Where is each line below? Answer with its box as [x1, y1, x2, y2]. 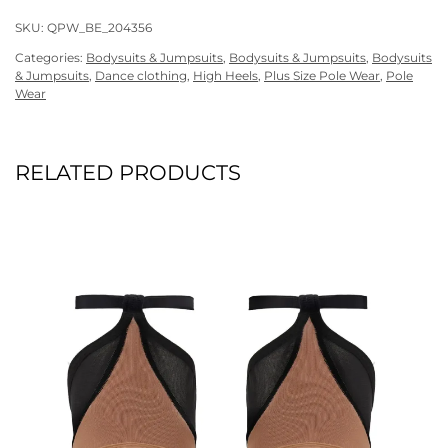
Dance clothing [95, 68, 187, 84]
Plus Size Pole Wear [264, 68, 380, 84]
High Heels [193, 68, 258, 84]
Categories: [15, 50, 86, 66]
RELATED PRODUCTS [15, 160, 241, 186]
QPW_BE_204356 [47, 20, 152, 36]
